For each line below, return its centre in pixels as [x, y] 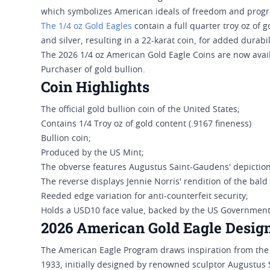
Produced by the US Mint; [93, 153]
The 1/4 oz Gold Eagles [86, 27]
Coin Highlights [95, 87]
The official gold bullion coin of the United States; [140, 110]
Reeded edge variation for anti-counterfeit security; [145, 197]
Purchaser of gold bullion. [93, 70]
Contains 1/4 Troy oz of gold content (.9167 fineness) [146, 124]
